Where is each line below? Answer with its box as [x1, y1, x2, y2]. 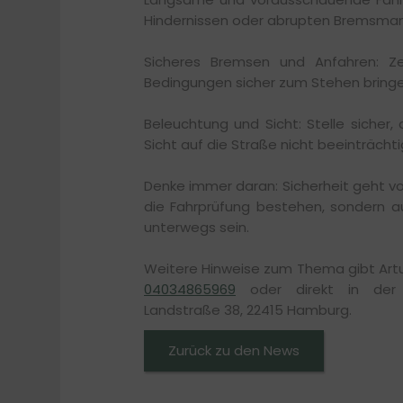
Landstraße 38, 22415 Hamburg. [144, 300, 352, 319]
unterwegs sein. [144, 217, 249, 237]
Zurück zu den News [168, 341, 300, 361]
